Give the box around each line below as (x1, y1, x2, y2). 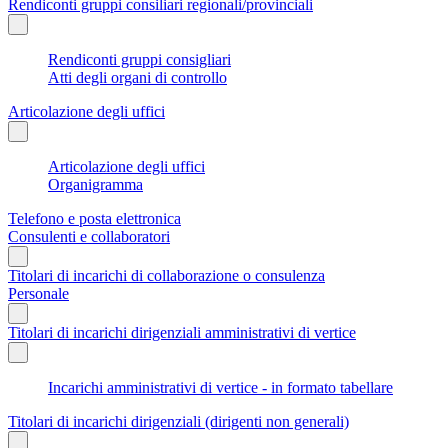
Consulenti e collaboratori (8, 227, 170, 245)
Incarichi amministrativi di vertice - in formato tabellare (48, 378, 393, 396)
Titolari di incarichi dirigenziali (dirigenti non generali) (8, 412, 349, 430)
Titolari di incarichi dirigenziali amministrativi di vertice (8, 323, 356, 341)
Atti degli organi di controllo (48, 68, 227, 86)
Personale (8, 284, 69, 302)
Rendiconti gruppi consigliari (48, 50, 231, 68)
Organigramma (48, 175, 143, 193)
